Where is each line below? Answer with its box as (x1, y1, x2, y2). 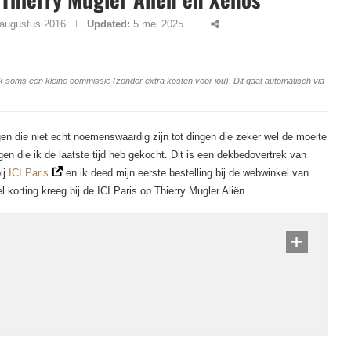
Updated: (86, 18, 130, 30)
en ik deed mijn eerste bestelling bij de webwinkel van (63, 167, 309, 179)
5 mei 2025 (132, 18, 183, 30)
